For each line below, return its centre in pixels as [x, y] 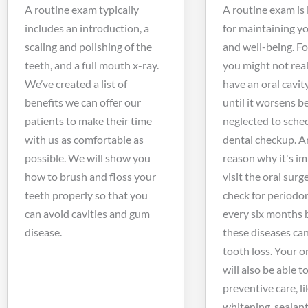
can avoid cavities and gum [87, 213]
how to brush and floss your [90, 176]
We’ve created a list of [76, 83]
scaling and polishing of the [88, 46]
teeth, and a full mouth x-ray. [92, 65]
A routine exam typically [82, 9]
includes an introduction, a [87, 27]
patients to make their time [88, 120]
